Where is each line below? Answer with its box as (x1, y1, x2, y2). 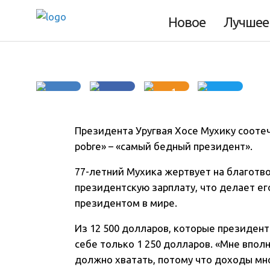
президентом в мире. (75, 197, 178, 209)
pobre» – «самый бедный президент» (75, 140, 251, 152)
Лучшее (223, 14, 269, 30)
